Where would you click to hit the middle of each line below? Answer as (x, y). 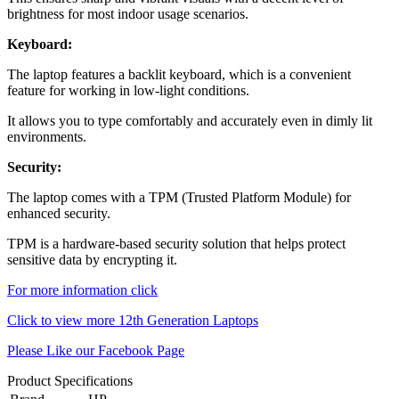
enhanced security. (59, 213)
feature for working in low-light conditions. (128, 90)
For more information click (82, 289)
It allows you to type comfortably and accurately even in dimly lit (190, 120)
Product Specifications (70, 380)
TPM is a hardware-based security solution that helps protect (176, 243)
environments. (47, 136)
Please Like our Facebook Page (96, 350)
